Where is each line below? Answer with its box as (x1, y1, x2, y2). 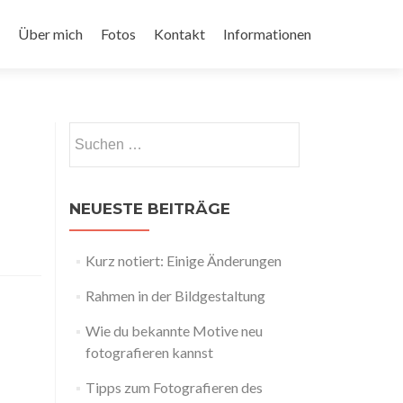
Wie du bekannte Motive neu (85, 322, 263, 339)
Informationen (223, 25, 311, 42)
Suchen (68, 123, 112, 140)
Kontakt (154, 25, 205, 42)
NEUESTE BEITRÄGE (69, 200, 230, 218)
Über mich (18, 25, 83, 42)
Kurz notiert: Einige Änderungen (85, 252, 282, 269)
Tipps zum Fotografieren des (85, 379, 263, 396)
